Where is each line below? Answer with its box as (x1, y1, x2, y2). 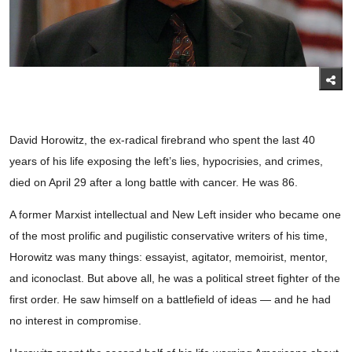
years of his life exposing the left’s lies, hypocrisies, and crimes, (9, 155, 323, 168)
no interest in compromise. (9, 314, 141, 328)
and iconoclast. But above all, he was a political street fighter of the (9, 272, 340, 285)
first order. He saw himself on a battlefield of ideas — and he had (9, 293, 331, 306)
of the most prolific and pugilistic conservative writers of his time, (9, 229, 328, 243)
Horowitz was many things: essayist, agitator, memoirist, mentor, (9, 251, 328, 264)
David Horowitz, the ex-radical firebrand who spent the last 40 (9, 134, 315, 147)
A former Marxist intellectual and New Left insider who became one (9, 208, 341, 222)
